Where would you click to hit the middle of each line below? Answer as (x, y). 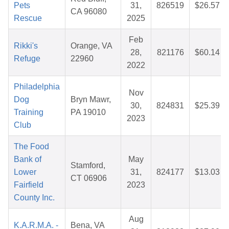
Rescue (28, 18)
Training (29, 112)
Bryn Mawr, (91, 100)
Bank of (28, 159)
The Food (31, 147)
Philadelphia (37, 87)
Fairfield (29, 185)
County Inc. (34, 198)
